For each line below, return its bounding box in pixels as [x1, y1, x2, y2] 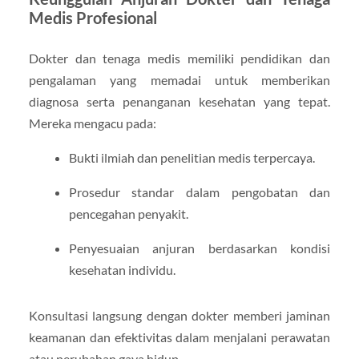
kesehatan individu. [68, 262, 175, 278]
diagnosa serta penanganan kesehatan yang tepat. [28, 94, 331, 109]
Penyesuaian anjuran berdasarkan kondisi [68, 240, 331, 256]
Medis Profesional [28, 8, 157, 27]
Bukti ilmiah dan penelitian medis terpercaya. [68, 150, 315, 166]
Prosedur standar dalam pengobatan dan [68, 184, 331, 200]
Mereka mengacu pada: [28, 115, 156, 131]
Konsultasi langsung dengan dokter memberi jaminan [28, 308, 331, 324]
